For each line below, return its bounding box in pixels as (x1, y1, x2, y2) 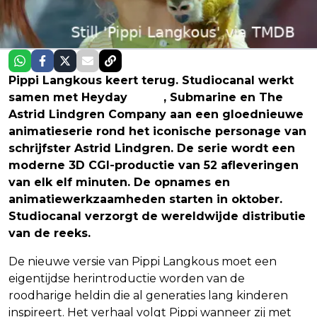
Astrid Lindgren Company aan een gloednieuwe (8, 107, 304, 121)
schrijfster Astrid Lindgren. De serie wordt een (8, 141, 295, 155)
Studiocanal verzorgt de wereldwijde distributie (8, 209, 306, 223)
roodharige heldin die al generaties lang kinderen (8, 288, 288, 302)
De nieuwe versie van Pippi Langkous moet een (8, 254, 277, 268)
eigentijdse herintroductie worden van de (8, 271, 245, 285)
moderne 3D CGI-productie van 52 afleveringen (8, 158, 299, 172)
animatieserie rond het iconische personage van (8, 124, 306, 138)
